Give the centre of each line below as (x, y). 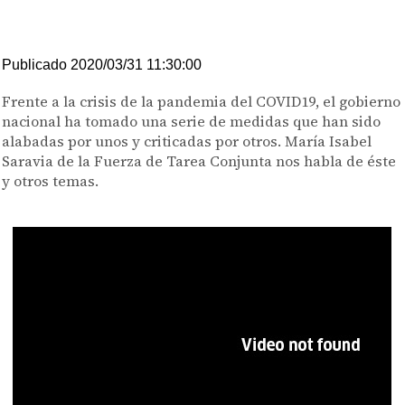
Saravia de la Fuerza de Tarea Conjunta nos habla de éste (199, 161)
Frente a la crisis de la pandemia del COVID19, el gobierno (202, 101)
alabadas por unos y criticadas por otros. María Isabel (187, 141)
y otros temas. (51, 181)
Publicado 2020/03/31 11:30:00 (102, 65)
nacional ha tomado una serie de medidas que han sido (192, 121)
